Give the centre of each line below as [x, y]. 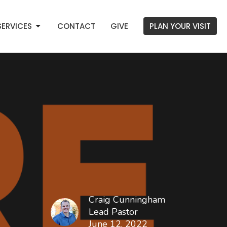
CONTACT [76, 26]
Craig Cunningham [127, 200]
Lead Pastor [113, 212]
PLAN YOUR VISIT [180, 26]
